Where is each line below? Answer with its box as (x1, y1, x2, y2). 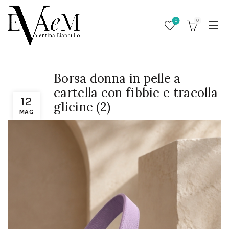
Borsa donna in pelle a (54, 71, 181, 86)
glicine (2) (54, 99, 111, 115)
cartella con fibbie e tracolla (54, 85, 218, 101)
